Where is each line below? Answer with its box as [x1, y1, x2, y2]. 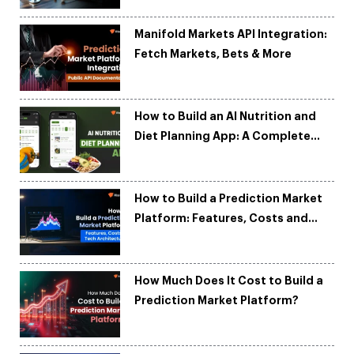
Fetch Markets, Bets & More [134, 48, 292, 60]
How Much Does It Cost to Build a [134, 275, 324, 287]
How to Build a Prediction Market [134, 193, 323, 205]
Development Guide [134, 150, 250, 162]
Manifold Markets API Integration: [134, 28, 328, 40]
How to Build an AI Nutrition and [134, 111, 317, 122]
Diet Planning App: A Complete [134, 130, 311, 142]
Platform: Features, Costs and [134, 213, 309, 224]
